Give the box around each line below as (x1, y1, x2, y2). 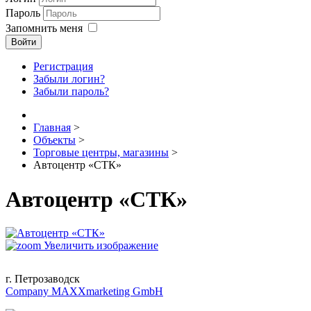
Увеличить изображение (41, 239, 158, 252)
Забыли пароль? (33, 85, 109, 98)
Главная (33, 121, 71, 134)
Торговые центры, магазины (33, 146, 169, 159)
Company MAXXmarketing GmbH (6, 285, 163, 298)
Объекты (33, 134, 76, 146)
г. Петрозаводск (6, 273, 80, 285)
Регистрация (33, 60, 93, 73)
